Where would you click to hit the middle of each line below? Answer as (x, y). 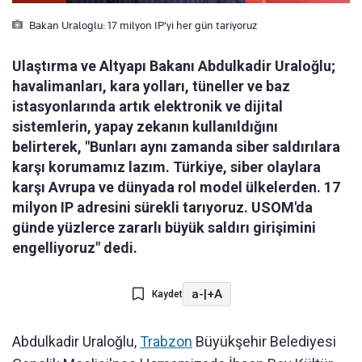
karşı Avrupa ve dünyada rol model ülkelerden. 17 (176, 187)
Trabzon (166, 342)
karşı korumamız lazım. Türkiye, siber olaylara (166, 167)
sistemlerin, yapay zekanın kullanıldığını (145, 127)
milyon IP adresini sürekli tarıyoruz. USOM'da (162, 208)
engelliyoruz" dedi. (75, 248)
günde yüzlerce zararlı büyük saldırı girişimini (164, 228)
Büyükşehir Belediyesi (264, 342)
